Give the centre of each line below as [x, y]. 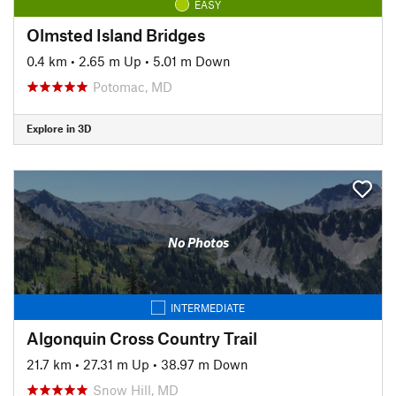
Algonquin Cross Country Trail [142, 338]
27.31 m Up [116, 364]
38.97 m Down [205, 364]
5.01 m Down [192, 61]
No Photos [198, 242]
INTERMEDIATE [208, 307]
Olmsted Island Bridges [116, 34]
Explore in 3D [59, 128]
